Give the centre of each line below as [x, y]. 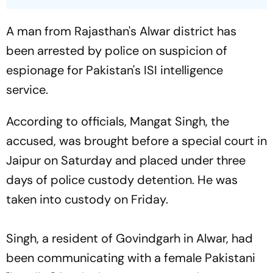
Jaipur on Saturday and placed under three [126, 161]
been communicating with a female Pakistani [131, 258]
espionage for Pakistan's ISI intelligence [115, 70]
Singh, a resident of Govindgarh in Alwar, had [129, 239]
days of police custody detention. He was [122, 180]
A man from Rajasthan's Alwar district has [121, 31]
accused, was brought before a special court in [136, 141]
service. [27, 90]
